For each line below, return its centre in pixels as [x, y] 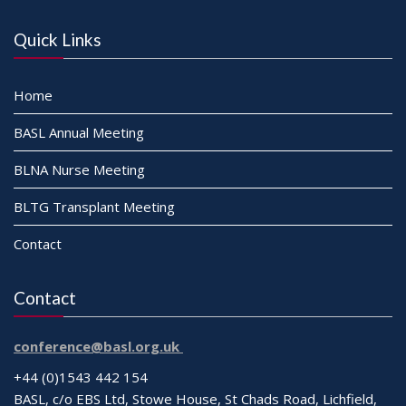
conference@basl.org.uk [98, 346]
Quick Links [58, 39]
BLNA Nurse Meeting [79, 169]
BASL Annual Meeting [79, 132]
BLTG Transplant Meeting [94, 206]
